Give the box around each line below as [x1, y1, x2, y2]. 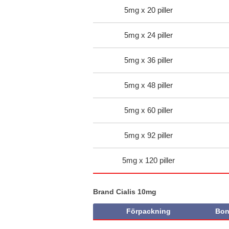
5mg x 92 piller [124, 131, 173, 140]
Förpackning [126, 207, 171, 215]
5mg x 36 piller [124, 56, 173, 65]
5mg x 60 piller [124, 106, 173, 115]
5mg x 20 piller [124, 6, 173, 15]
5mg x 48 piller [124, 81, 173, 90]
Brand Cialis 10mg [93, 188, 156, 196]
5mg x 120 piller [122, 156, 175, 165]
